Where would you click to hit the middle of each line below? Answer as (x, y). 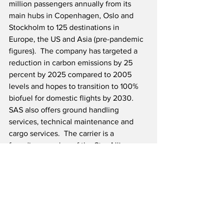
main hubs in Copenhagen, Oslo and (72, 15)
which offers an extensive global (65, 157)
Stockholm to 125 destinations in (65, 27)
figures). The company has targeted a (74, 51)
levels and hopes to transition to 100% (75, 86)
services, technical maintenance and (72, 121)
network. (24, 168)
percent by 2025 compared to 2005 (71, 74)
